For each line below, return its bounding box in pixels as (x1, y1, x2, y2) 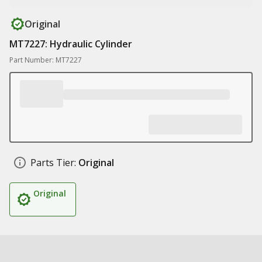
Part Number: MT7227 (9, 55, 82, 65)
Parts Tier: (30, 156, 76, 169)
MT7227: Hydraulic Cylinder (9, 37, 132, 50)
